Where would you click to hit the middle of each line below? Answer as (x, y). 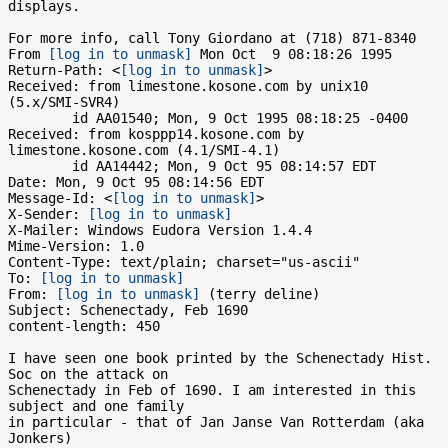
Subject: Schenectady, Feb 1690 (128, 310)
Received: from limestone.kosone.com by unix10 (188, 86)
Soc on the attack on (88, 374)
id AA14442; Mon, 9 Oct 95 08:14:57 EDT (40, 166)
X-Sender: (48, 214)
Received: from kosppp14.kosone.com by (156, 134)
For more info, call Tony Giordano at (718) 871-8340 (212, 38)
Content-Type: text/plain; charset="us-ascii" (184, 262)
